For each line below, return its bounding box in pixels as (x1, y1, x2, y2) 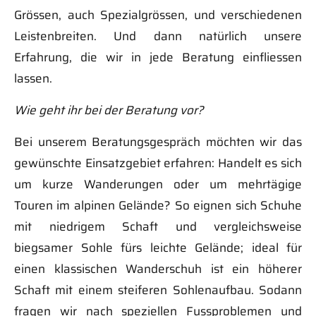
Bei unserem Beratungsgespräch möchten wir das (14, 132, 302, 151)
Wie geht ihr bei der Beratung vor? (14, 100, 204, 119)
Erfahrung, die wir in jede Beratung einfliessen (14, 47, 302, 66)
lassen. (14, 68, 52, 87)
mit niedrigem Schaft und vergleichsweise (14, 217, 302, 236)
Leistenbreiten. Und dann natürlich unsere (14, 26, 302, 45)
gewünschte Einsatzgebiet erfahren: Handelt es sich (14, 153, 302, 172)
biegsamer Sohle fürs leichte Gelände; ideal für (14, 238, 302, 257)
